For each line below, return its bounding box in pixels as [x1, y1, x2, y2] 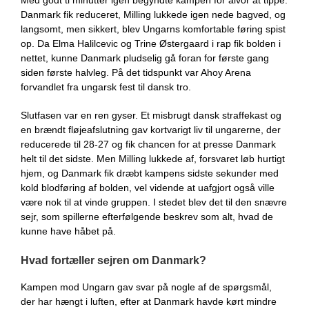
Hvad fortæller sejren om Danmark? [21, 255, 206, 266]
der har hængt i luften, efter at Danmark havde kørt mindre [21, 296, 277, 307]
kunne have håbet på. [21, 226, 116, 237]
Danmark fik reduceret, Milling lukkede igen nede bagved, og [21, 9, 286, 20]
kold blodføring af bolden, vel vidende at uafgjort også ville [21, 182, 275, 193]
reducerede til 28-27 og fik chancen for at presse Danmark [21, 139, 276, 150]
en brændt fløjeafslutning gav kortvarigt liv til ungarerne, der [21, 124, 281, 135]
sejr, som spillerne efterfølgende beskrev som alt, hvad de [21, 211, 273, 222]
